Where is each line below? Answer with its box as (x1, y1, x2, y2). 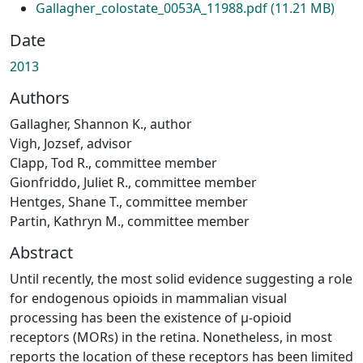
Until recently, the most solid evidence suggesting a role (10, 269, 352, 288)
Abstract (10, 241, 73, 263)
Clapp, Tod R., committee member (10, 153, 217, 172)
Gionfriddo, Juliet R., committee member (10, 173, 257, 191)
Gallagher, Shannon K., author (10, 114, 192, 133)
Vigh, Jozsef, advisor (10, 134, 132, 152)
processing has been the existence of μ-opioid (10, 308, 292, 327)
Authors (10, 86, 70, 109)
